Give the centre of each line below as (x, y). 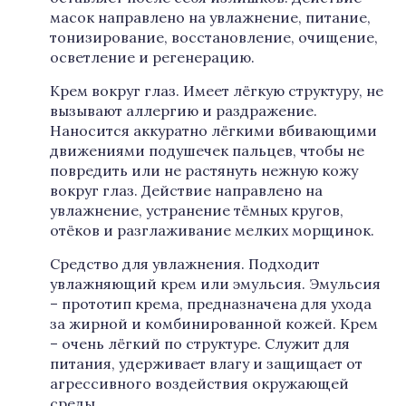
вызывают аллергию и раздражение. (184, 111)
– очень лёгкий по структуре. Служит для (200, 343)
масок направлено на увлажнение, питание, (210, 17)
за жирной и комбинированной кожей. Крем (214, 324)
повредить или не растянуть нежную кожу (204, 170)
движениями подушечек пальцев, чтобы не (207, 150)
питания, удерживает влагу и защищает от (206, 363)
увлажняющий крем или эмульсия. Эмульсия (215, 284)
